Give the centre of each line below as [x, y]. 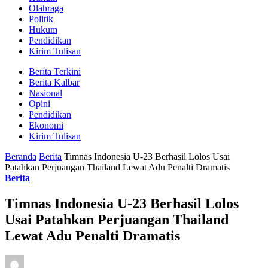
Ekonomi [46, 125]
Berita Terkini [55, 71]
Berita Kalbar [54, 82]
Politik [41, 19]
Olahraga [46, 8]
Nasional [45, 93]
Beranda [21, 156]
